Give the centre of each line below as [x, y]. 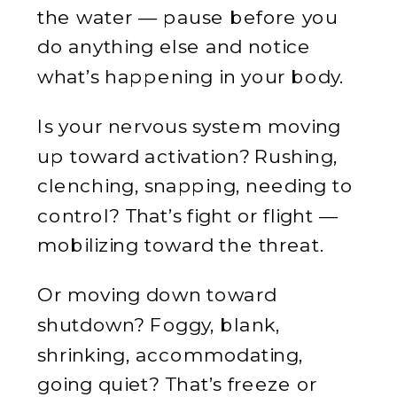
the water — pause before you [188, 16]
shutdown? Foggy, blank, [159, 324]
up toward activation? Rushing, [188, 155]
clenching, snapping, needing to [195, 185]
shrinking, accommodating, [171, 354]
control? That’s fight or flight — [188, 214]
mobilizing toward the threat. [181, 245]
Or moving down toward [157, 294]
